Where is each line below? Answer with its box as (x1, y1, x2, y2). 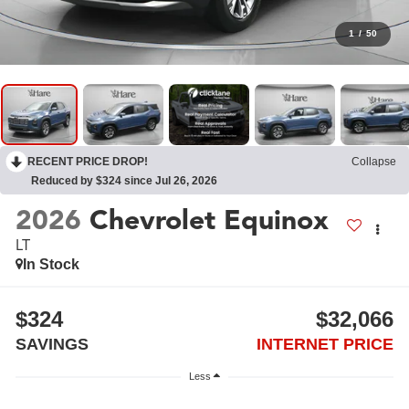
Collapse (351, 155, 396, 169)
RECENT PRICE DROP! (27, 155, 148, 169)
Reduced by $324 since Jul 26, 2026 (31, 174, 217, 188)
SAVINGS (16, 334, 89, 353)
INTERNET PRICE (256, 334, 393, 353)
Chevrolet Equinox (89, 202, 330, 237)
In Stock (23, 256, 80, 272)
